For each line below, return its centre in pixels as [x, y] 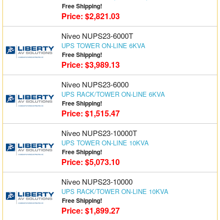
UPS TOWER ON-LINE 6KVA [103, 45]
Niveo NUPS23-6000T [97, 36]
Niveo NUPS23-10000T [99, 133]
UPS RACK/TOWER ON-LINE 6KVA [113, 94]
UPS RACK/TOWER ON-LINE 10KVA [115, 191]
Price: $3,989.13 [90, 65]
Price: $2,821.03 [90, 16]
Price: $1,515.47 [90, 113]
